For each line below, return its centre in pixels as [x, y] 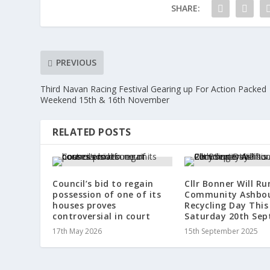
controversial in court [102, 216]
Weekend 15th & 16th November [105, 99]
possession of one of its [107, 194]
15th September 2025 [221, 231]
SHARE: [185, 8]
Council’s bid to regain [103, 183]
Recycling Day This [226, 205]
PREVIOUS [77, 63]
